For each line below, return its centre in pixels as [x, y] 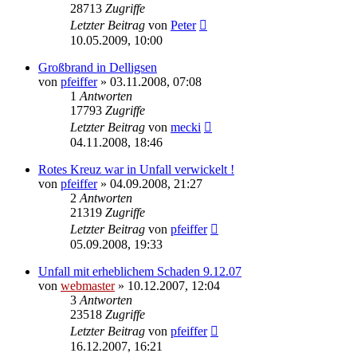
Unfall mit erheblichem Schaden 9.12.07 [140, 271]
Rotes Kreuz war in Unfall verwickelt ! [136, 169]
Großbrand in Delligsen [98, 67]
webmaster [88, 285]
